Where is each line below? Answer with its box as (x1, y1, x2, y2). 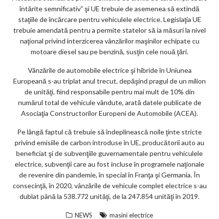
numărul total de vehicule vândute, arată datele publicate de (18, 98, 201, 107)
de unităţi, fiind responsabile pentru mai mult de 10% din (24, 88, 195, 96)
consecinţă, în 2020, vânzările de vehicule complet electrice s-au (12, 181, 207, 190)
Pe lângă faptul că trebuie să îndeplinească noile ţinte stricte (17, 128, 202, 136)
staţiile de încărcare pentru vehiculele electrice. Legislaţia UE (18, 15, 201, 24)
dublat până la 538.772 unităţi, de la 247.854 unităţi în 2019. (20, 192, 199, 201)
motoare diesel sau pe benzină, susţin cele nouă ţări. (31, 47, 188, 56)
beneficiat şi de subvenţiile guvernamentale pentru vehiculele (16, 149, 203, 158)
